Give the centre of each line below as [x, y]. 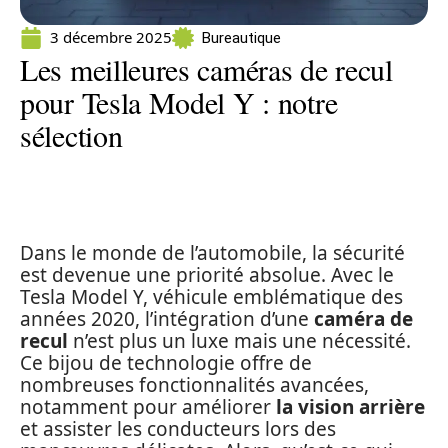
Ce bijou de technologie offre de [166, 363]
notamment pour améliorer [148, 407]
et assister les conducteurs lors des [178, 429]
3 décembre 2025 [111, 37]
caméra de [363, 319]
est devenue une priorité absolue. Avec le [207, 275]
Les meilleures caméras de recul [206, 69]
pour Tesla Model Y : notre [179, 102]
